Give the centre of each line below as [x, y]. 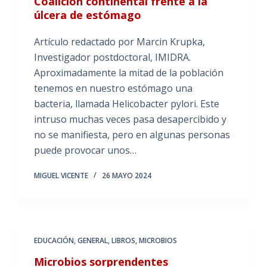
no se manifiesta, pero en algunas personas [132, 135]
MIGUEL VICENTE [61, 176]
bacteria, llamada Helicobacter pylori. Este [126, 104]
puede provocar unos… [85, 150]
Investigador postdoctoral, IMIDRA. [112, 57]
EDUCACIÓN [54, 240]
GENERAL [92, 240]
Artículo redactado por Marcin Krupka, [119, 42]
